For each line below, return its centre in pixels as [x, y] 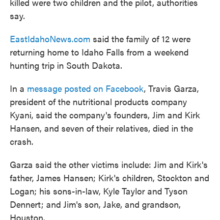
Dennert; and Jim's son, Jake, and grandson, [95, 204]
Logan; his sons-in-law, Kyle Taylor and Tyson [99, 191]
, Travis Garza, [171, 88]
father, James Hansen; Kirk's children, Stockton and [110, 178]
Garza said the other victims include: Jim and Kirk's [109, 164]
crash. [22, 141]
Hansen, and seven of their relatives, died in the [101, 128]
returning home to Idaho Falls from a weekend [99, 52]
